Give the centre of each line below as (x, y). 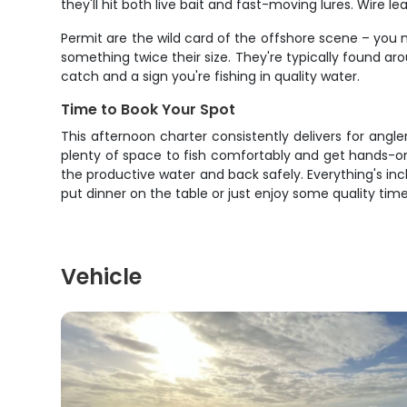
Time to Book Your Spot (149, 109)
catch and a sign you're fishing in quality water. (211, 76)
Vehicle (102, 277)
